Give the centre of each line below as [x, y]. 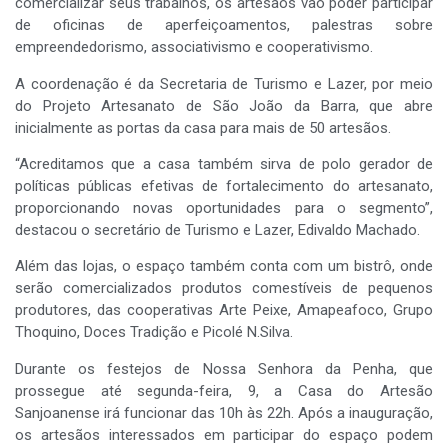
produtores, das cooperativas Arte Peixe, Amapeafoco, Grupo [224, 310]
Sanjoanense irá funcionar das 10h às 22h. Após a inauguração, [224, 412]
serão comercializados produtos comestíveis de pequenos [224, 288]
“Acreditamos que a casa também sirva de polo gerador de [224, 164]
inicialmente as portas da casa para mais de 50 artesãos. [203, 127]
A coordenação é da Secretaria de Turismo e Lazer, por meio [224, 83]
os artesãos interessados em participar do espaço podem [224, 434]
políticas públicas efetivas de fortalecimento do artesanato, [224, 186]
